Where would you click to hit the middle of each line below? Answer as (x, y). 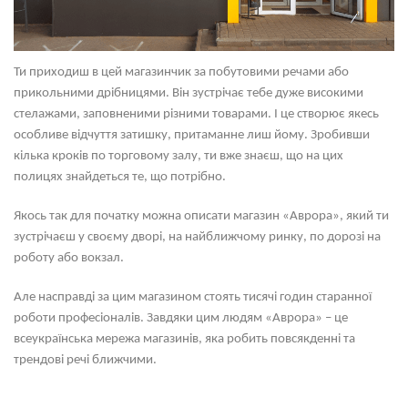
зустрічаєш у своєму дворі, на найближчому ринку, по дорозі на (197, 238)
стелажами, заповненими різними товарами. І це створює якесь (196, 115)
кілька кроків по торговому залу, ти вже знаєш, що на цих (178, 157)
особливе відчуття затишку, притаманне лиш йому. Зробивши (192, 136)
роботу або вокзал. (69, 259)
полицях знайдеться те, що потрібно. (120, 178)
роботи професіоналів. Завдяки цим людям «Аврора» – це (181, 319)
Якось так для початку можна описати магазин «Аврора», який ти (201, 217)
